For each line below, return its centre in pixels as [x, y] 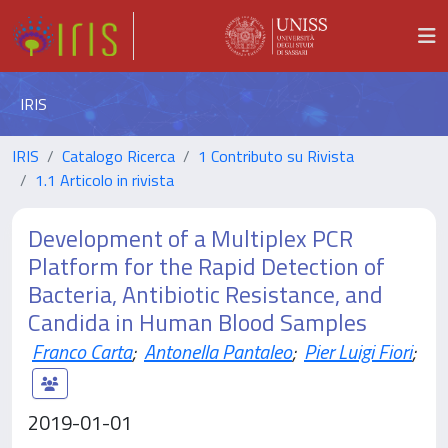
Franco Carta [82, 351]
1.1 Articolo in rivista [104, 180]
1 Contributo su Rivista [276, 156]
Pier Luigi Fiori [358, 351]
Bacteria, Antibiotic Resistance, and [205, 294]
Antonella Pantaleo [218, 351]
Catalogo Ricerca [118, 156]
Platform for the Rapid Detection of [206, 266]
